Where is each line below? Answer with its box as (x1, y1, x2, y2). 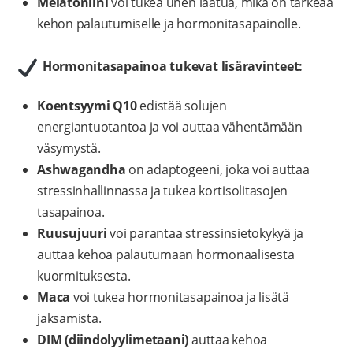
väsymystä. (37, 139, 101, 158)
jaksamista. (37, 310, 102, 328)
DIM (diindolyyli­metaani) (37, 331, 189, 349)
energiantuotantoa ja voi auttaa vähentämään (37, 118, 303, 136)
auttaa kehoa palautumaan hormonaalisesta (37, 246, 295, 264)
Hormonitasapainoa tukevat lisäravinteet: (42, 58, 303, 76)
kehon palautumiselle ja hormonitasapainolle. (37, 15, 301, 33)
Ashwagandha (37, 161, 126, 179)
